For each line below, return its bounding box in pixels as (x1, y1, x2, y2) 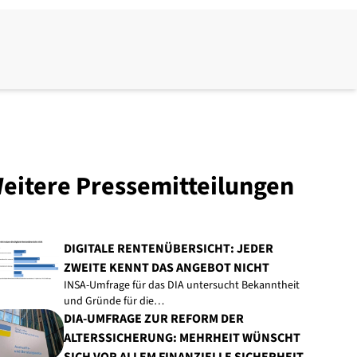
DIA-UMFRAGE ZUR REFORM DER (63, 310, 244, 328)
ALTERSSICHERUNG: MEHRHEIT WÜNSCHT (63, 329, 300, 347)
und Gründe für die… (63, 293, 164, 309)
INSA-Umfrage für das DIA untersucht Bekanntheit (63, 277, 300, 293)
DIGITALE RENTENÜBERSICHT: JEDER (63, 240, 273, 257)
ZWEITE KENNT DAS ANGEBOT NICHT (63, 259, 269, 277)
